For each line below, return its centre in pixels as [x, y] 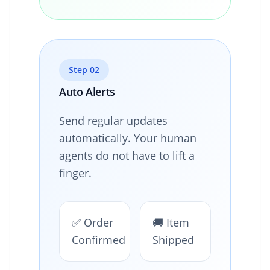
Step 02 [84, 69]
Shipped [173, 240]
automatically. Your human [128, 138]
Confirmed [99, 240]
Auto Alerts [87, 91]
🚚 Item [171, 222]
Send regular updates [113, 120]
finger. [75, 173]
